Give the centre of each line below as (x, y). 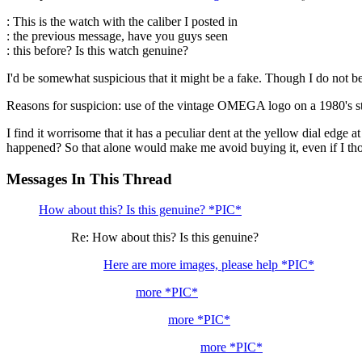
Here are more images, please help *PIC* (209, 265)
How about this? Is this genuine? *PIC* (140, 210)
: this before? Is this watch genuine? (97, 50)
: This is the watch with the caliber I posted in (122, 21)
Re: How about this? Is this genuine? (165, 238)
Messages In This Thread (89, 179)
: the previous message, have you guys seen (117, 36)
